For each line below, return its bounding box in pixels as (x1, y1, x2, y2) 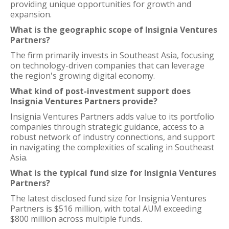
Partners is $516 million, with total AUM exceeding (10, 203, 202, 214)
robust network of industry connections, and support (10, 131, 215, 143)
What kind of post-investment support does (10, 85, 191, 97)
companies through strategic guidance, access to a (10, 121, 204, 132)
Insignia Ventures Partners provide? (10, 96, 157, 107)
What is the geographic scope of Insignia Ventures (10, 24, 217, 35)
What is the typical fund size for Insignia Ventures (10, 167, 216, 178)
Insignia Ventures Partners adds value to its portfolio (10, 111, 214, 122)
